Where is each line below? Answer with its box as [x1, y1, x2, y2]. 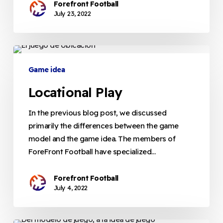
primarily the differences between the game [28, 120, 179, 130]
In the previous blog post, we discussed [28, 108, 167, 117]
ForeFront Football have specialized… [28, 146, 156, 156]
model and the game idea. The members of [28, 133, 176, 143]
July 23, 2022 [53, 9, 91, 17]
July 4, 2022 [53, 183, 88, 192]
